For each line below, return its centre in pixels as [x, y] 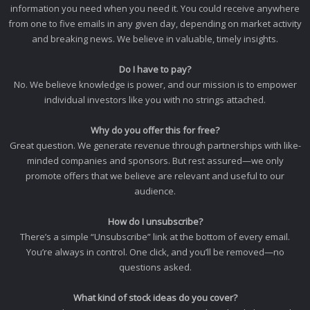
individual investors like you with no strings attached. [155, 100]
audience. [155, 191]
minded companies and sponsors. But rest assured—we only [155, 161]
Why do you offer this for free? [155, 130]
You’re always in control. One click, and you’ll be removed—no [155, 252]
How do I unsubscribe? [155, 222]
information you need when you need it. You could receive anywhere [155, 9]
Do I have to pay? [155, 70]
